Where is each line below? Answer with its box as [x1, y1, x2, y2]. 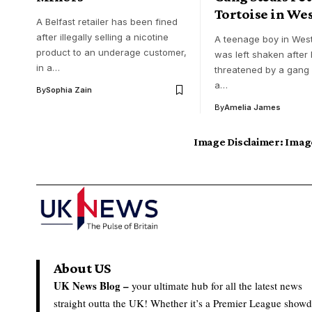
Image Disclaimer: [193, 136, 283, 148]
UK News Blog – [54, 278, 129, 294]
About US [54, 260, 111, 277]
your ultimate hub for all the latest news [129, 279, 302, 293]
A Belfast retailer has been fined [36, 16, 178, 28]
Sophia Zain [46, 85, 92, 95]
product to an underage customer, [36, 47, 187, 58]
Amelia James [224, 102, 281, 113]
